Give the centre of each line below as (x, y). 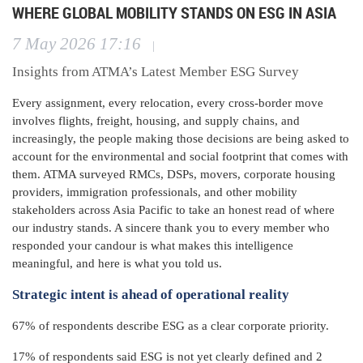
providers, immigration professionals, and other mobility (155, 192)
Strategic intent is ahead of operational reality (151, 294)
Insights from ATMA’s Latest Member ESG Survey (156, 71)
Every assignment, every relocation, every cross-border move (168, 102)
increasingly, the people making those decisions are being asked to (181, 138)
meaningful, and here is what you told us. (117, 263)
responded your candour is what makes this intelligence (153, 245)
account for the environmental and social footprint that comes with (180, 156)
